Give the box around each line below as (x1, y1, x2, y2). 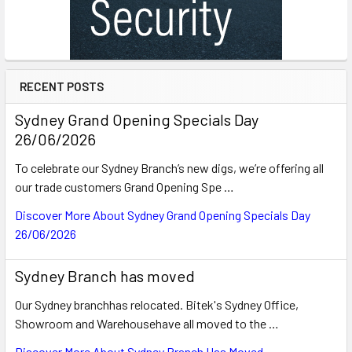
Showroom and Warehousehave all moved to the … (15, 316, 279, 331)
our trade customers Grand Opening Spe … (15, 179, 234, 194)
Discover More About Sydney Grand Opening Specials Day (15, 207, 310, 222)
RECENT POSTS (20, 79, 104, 93)
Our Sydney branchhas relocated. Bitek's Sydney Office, (15, 297, 299, 312)
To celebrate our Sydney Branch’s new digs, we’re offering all (15, 160, 324, 175)
